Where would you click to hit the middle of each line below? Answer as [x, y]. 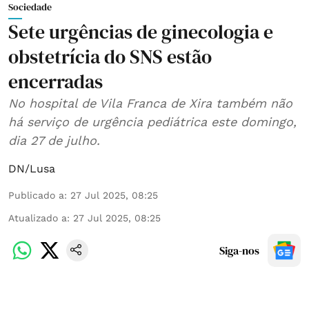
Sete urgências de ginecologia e [141, 31]
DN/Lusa [32, 168]
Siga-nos [239, 250]
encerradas [56, 81]
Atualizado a [38, 218]
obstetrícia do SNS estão [110, 56]
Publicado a [36, 195]
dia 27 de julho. [54, 140]
